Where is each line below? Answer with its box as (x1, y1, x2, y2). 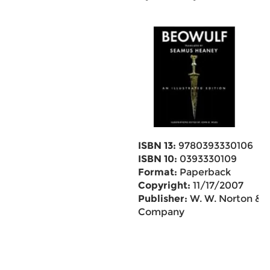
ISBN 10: (137, 153, 177, 165)
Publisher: (137, 193, 187, 204)
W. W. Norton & (187, 193, 262, 204)
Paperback (177, 166, 231, 178)
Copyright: (137, 180, 190, 191)
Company (137, 206, 184, 218)
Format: (137, 166, 177, 178)
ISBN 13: (137, 140, 176, 151)
